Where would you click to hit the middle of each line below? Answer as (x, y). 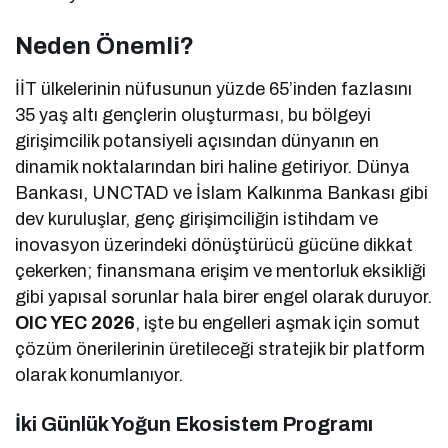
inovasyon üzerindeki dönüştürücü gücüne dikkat (214, 244)
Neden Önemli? (104, 45)
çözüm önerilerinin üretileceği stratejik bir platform (220, 348)
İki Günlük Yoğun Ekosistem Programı (194, 423)
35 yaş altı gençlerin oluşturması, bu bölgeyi (193, 114)
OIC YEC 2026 (75, 322)
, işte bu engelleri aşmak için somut (278, 322)
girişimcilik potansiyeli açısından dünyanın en (197, 140)
